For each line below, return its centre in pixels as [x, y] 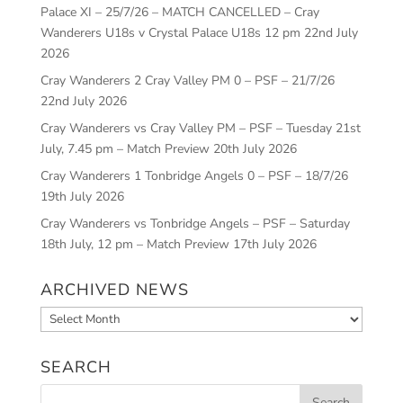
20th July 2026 [255, 149]
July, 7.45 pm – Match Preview [125, 149]
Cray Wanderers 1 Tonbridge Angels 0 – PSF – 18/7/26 [194, 176]
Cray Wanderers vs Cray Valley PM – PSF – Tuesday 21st [200, 128]
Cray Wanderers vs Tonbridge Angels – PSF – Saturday [195, 224]
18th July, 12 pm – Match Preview [134, 244]
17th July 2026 [274, 244]
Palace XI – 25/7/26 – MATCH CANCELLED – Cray [179, 12]
